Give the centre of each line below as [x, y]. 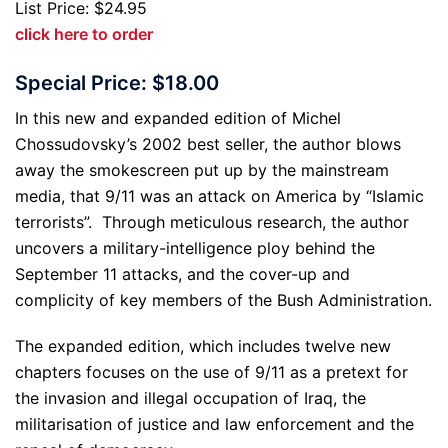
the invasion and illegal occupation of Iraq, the [190, 398]
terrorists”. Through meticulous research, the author [212, 222]
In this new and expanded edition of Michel [178, 118]
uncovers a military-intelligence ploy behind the [195, 248]
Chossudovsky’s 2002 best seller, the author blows [208, 144]
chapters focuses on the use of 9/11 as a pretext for [211, 372]
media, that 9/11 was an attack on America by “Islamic [219, 196]
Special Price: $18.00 [117, 83]
